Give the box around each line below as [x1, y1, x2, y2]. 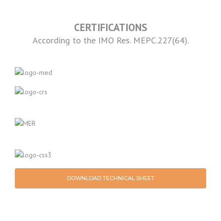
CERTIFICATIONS [74, 21, 147, 34]
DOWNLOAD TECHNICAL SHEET [67, 175, 154, 182]
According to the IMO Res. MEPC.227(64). [32, 35, 189, 46]
